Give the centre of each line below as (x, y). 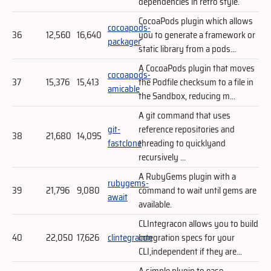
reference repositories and (187, 129)
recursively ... (162, 157)
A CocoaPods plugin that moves (197, 68)
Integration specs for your (187, 237)
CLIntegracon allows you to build (198, 224)
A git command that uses (184, 115)
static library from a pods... (187, 49)
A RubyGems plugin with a (187, 176)
